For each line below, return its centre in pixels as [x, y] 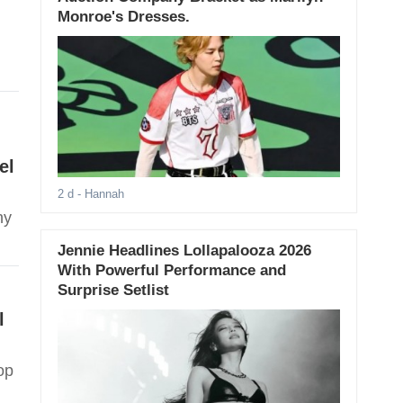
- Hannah [99, 194]
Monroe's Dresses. [123, 17]
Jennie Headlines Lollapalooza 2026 [184, 251]
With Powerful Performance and [171, 271]
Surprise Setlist [113, 291]
